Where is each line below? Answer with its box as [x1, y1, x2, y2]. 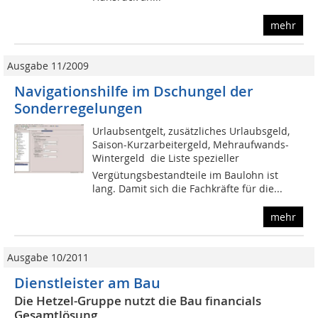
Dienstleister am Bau [14, 273, 160, 293]
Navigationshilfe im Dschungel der [14, 82, 253, 102]
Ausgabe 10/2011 [7, 251, 89, 265]
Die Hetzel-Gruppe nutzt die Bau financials [14, 292, 261, 309]
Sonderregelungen [14, 99, 143, 119]
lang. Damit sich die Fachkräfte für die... [92, 182, 283, 196]
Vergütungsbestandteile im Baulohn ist [92, 168, 279, 182]
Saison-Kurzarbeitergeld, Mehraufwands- [92, 138, 290, 152]
